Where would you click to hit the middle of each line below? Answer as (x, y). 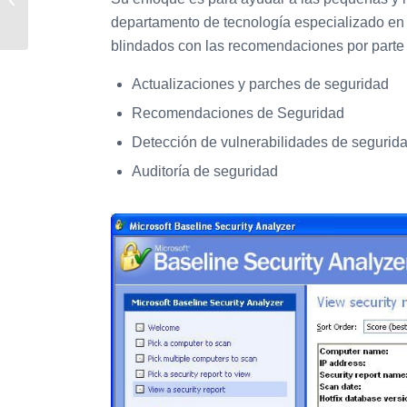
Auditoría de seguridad (205, 172)
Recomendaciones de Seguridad (238, 114)
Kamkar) (54, 19)
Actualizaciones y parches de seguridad (260, 84)
